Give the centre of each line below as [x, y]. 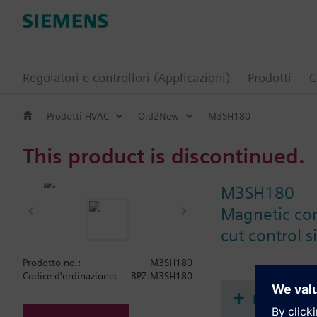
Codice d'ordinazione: [70, 276]
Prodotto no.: [52, 263]
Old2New [158, 116]
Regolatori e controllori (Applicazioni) [126, 77]
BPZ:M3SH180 [162, 276]
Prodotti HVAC [78, 116]
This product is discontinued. [164, 155]
